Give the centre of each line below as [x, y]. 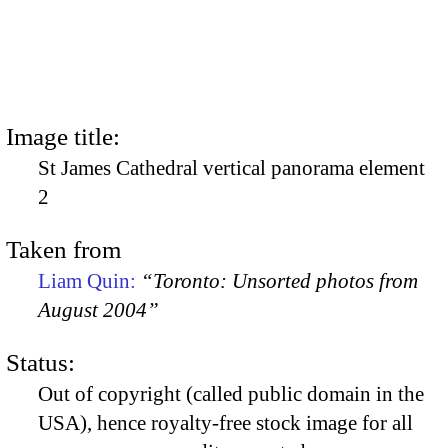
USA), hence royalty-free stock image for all [225, 423]
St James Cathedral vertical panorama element [231, 167]
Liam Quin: [89, 280]
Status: [40, 363]
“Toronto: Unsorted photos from [279, 280]
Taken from [63, 249]
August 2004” [98, 309]
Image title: [63, 136]
